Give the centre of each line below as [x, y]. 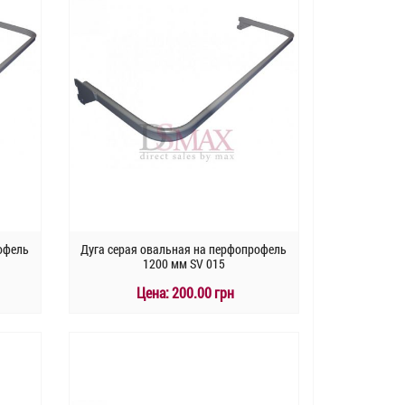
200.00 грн [202, 293]
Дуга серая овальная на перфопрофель [184, 250]
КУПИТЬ [194, 340]
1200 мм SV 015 [184, 264]
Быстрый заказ [184, 371]
